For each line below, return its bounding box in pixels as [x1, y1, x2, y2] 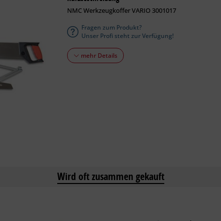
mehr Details [79, 51, 117, 60]
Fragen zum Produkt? [81, 23, 142, 32]
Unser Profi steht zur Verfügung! [81, 32, 174, 40]
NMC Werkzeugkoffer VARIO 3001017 [67, 6, 176, 15]
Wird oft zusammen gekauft [57, 170, 164, 183]
